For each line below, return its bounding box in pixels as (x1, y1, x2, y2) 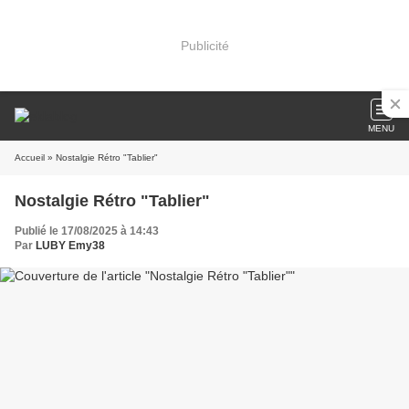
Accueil (15, 152, 45, 163)
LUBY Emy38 (36, 239, 105, 252)
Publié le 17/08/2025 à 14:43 (15, 225, 159, 237)
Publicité (180, 37, 229, 53)
